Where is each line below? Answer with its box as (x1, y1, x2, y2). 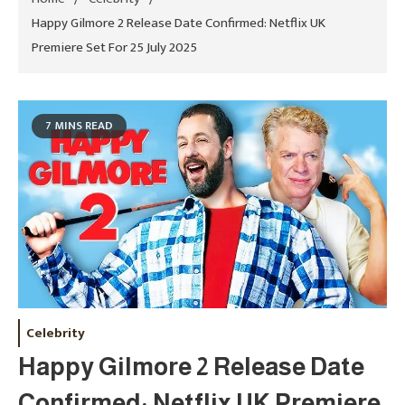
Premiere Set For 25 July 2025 (32, 36, 197, 60)
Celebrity (26, 321, 85, 344)
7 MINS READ (45, 116, 113, 137)
